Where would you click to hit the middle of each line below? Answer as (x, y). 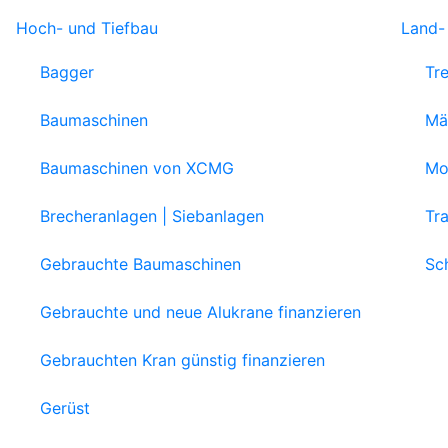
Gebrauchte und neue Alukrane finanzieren (200, 312)
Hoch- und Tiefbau (87, 28)
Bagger (67, 72)
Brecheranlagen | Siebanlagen (152, 216)
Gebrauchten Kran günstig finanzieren (182, 360)
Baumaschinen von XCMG (137, 168)
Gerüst (65, 408)
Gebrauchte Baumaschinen (140, 264)
